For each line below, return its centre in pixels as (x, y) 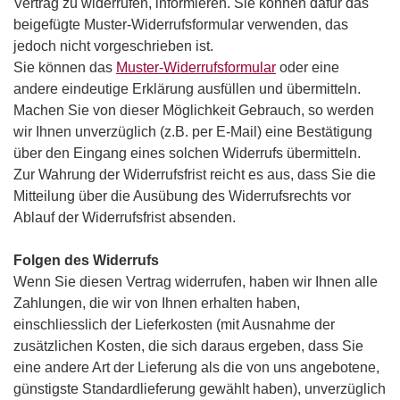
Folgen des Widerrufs (86, 261)
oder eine (308, 68)
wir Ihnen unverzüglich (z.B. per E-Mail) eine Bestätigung (193, 132)
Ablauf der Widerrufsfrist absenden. (125, 218)
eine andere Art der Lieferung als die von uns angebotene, (196, 368)
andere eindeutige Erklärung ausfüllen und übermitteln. (187, 89)
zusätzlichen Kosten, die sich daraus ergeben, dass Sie (188, 346)
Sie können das (65, 68)
